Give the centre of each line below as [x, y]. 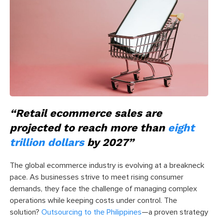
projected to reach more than [89, 127]
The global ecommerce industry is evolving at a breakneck [107, 165]
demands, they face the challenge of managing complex [103, 189]
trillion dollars [47, 142]
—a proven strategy [175, 212]
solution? [26, 212]
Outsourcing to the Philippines [91, 212]
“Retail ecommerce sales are [86, 113]
